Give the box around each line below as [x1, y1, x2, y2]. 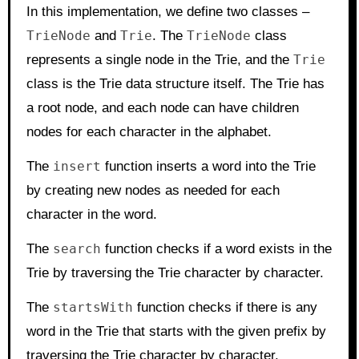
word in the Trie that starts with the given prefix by [26, 323, 326, 339]
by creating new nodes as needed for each [26, 182, 280, 198]
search [52, 240, 101, 256]
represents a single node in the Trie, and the [26, 51, 293, 67]
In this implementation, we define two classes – [26, 3, 309, 19]
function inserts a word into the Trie [100, 158, 316, 174]
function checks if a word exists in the [100, 240, 332, 256]
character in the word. [26, 206, 157, 222]
